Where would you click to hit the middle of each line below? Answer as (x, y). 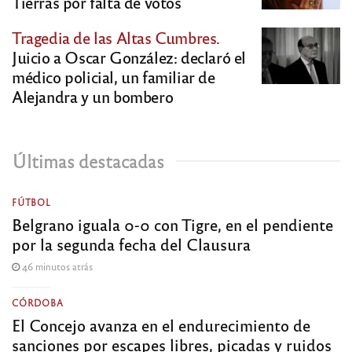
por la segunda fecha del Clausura (131, 244)
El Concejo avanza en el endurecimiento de (161, 325)
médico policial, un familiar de (114, 77)
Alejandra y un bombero (93, 97)
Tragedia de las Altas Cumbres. (116, 38)
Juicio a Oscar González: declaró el (129, 57)
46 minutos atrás (56, 267)
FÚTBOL (31, 202)
